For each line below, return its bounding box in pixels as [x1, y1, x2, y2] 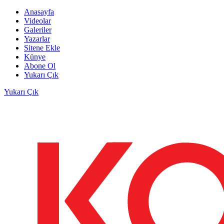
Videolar [24, 16, 51, 25]
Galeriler [24, 25, 51, 34]
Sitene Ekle [24, 43, 60, 52]
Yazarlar [24, 34, 50, 43]
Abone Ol [24, 61, 55, 70]
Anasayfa [24, 7, 54, 16]
